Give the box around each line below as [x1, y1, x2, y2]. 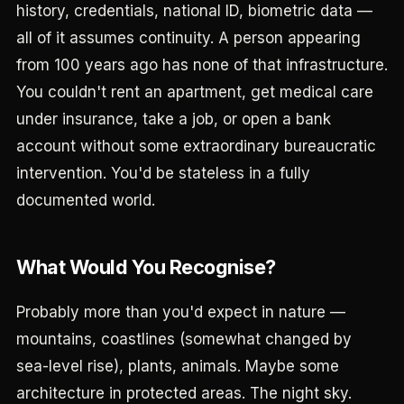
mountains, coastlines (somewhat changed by [16, 330, 352, 348]
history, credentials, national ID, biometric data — [16, 2, 372, 20]
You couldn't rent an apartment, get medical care [16, 83, 373, 101]
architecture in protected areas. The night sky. [16, 384, 352, 402]
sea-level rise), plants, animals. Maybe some [16, 357, 339, 375]
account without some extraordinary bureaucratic [16, 137, 376, 155]
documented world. [16, 191, 155, 209]
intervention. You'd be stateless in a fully [16, 164, 310, 182]
